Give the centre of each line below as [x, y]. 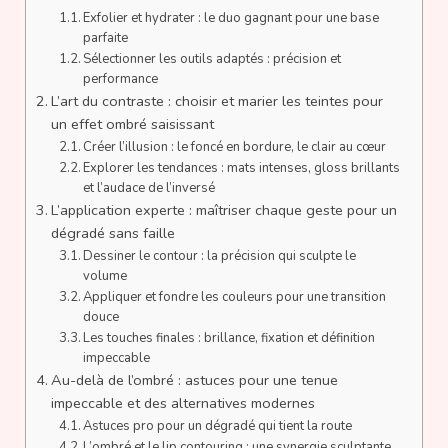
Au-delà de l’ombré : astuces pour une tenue [194, 379]
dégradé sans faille [112, 232]
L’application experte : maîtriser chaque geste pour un [223, 209]
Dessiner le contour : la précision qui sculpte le [220, 255]
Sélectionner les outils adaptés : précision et [212, 58]
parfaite [106, 37]
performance [121, 78]
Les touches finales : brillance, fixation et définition [229, 337]
